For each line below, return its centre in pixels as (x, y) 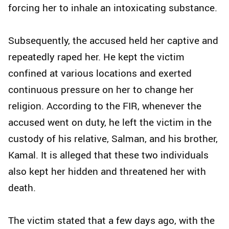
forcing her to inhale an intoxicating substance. (113, 8)
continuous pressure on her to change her (101, 90)
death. (22, 188)
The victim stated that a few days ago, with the (111, 221)
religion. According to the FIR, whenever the (105, 106)
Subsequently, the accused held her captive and (113, 41)
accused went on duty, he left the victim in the (110, 122)
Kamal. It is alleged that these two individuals (108, 155)
